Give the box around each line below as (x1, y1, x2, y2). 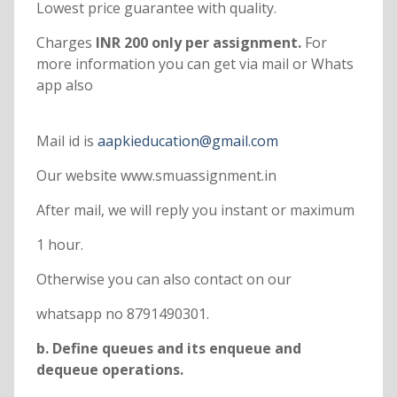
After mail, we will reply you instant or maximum (35, 200, 354, 221)
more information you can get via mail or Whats (35, 54, 354, 74)
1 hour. (35, 235, 83, 255)
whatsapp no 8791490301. (35, 304, 209, 324)
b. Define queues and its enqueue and (35, 339, 301, 359)
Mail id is (35, 131, 97, 152)
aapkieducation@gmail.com (97, 131, 278, 152)
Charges (35, 33, 92, 53)
